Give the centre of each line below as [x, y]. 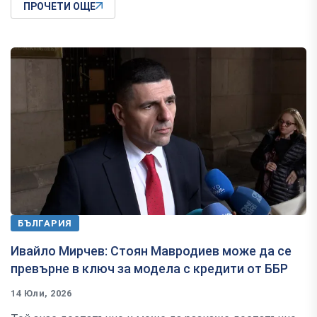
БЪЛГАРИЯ [45, 223]
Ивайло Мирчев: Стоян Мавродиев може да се [151, 250]
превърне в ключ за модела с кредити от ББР [149, 268]
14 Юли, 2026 [41, 293]
